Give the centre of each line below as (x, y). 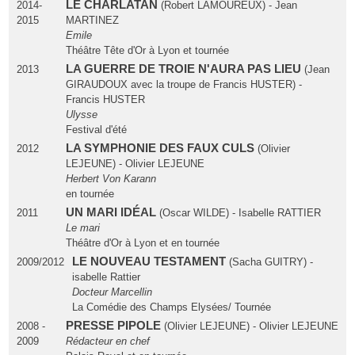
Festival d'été (96, 130)
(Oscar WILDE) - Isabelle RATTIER (238, 213)
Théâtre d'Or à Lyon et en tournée (142, 243)
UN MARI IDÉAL (111, 213)
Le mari (82, 228)
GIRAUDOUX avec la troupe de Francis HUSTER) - (183, 85)
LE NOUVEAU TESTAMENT (149, 262)
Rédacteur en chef (107, 342)
